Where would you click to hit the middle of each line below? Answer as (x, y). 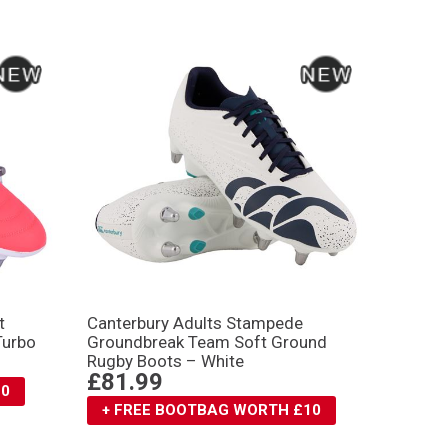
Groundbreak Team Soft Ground (206, 342)
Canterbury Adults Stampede (194, 323)
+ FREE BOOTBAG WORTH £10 (211, 410)
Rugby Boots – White (165, 361)
